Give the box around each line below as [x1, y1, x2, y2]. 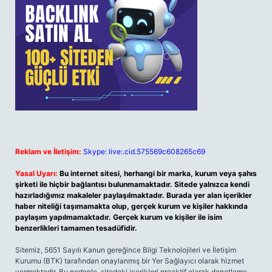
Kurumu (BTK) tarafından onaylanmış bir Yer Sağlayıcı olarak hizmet [15, 256, 244, 265]
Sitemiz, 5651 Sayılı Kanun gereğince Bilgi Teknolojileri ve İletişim [15, 245, 236, 254]
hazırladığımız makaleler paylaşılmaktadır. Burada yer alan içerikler [15, 191, 252, 200]
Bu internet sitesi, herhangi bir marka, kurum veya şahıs [59, 169, 257, 178]
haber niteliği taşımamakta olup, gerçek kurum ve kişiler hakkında [15, 202, 248, 211]
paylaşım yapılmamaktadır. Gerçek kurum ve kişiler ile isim [15, 212, 222, 222]
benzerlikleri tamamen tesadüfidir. [15, 223, 137, 233]
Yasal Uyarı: [15, 169, 58, 178]
